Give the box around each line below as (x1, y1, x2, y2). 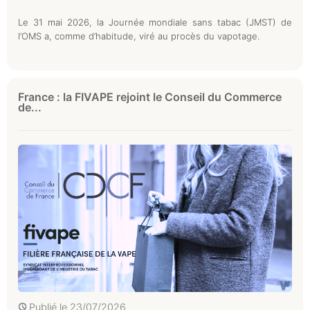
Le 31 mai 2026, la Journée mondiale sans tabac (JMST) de (18, 16, 292, 28)
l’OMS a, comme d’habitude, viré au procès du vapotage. (18, 30, 259, 42)
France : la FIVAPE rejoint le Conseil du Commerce (18, 89, 282, 104)
